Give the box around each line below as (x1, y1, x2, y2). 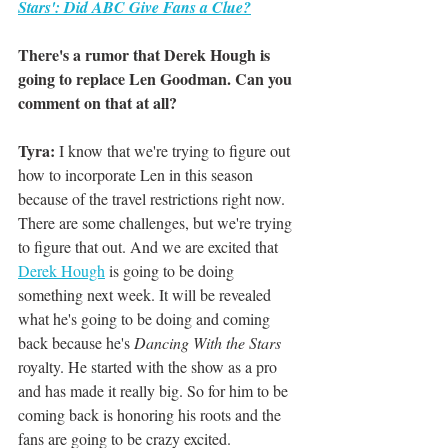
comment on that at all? (18, 91, 182, 115)
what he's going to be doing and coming (18, 308, 274, 330)
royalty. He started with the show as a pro (18, 356, 281, 378)
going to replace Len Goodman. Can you (18, 67, 296, 91)
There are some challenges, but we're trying (18, 212, 296, 234)
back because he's (18, 332, 134, 354)
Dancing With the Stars (134, 332, 285, 354)
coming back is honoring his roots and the (18, 404, 285, 426)
